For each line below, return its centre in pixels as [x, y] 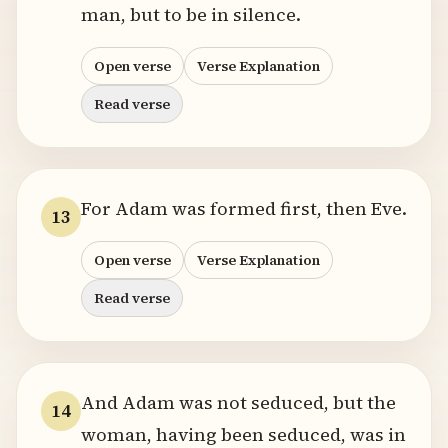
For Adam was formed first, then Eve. [244, 208]
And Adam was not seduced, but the [238, 402]
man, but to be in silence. [191, 14]
